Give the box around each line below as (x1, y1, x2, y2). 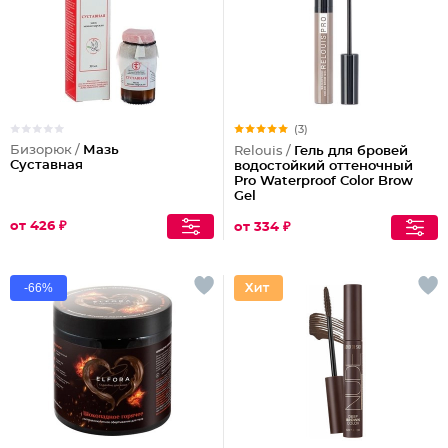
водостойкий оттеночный (234, 160, 413, 173)
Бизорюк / (10, 144, 83, 157)
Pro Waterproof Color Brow (234, 175, 413, 188)
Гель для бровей (294, 145, 408, 158)
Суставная (10, 159, 83, 172)
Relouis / (234, 145, 294, 158)
